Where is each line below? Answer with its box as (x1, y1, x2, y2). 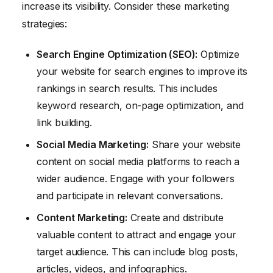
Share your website (148, 138, 241, 151)
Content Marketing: (37, 211, 127, 224)
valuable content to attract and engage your (37, 228, 236, 241)
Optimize (197, 48, 239, 60)
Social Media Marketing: (37, 138, 149, 151)
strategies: (22, 18, 68, 30)
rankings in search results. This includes (37, 82, 218, 94)
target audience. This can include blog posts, (37, 245, 239, 258)
